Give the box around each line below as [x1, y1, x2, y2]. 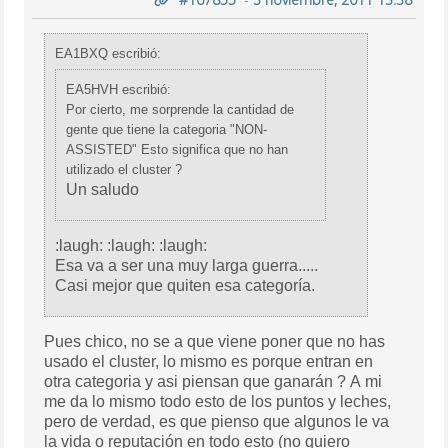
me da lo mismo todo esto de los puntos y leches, [44, 392, 392, 410]
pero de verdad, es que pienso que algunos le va [44, 412, 390, 430]
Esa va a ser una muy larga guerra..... [55, 256, 319, 274]
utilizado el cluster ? [66, 161, 183, 177]
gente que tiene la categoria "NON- [66, 121, 268, 137]
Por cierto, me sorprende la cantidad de [66, 101, 295, 117]
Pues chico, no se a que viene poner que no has [44, 332, 386, 350]
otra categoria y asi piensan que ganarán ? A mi [44, 372, 383, 390]
